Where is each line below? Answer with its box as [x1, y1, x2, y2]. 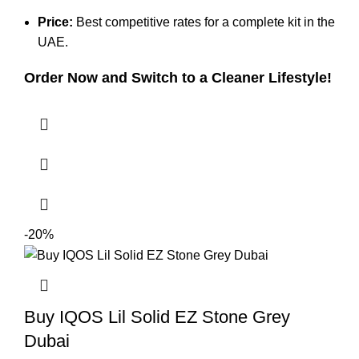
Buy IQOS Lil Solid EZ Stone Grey [24, 307, 290, 328]
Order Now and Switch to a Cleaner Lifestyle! [24, 70, 332, 87]
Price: [38, 15, 73, 30]
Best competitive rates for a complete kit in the [73, 15, 335, 30]
